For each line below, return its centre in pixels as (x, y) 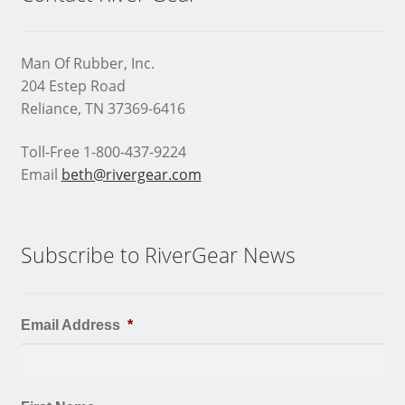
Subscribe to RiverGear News (158, 255)
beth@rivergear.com (131, 174)
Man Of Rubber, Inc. (87, 63)
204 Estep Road (73, 85)
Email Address (70, 325)
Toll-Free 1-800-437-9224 (103, 151)
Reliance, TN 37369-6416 (103, 108)
